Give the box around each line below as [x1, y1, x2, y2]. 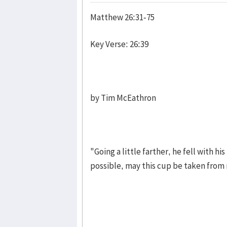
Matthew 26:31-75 [90, 11, 155, 23]
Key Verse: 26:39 [90, 38, 148, 50]
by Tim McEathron [90, 92, 156, 103]
